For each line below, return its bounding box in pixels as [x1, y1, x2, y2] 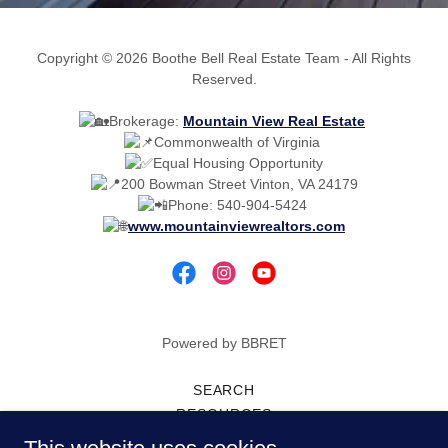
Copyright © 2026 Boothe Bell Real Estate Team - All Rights [37, 49, 411, 66]
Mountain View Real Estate [183, 112, 365, 129]
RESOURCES [176, 405, 272, 422]
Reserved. [191, 70, 257, 87]
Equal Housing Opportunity [153, 154, 323, 171]
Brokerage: [109, 112, 183, 129]
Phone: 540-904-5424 [167, 196, 311, 213]
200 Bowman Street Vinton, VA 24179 [120, 175, 358, 192]
